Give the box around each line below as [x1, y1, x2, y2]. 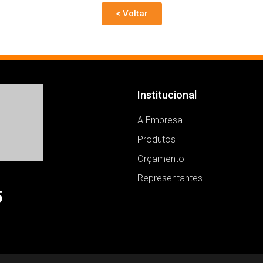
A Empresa [137, 114, 183, 126]
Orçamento [137, 153, 184, 165]
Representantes [137, 173, 203, 184]
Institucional [137, 89, 197, 102]
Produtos [137, 134, 176, 146]
